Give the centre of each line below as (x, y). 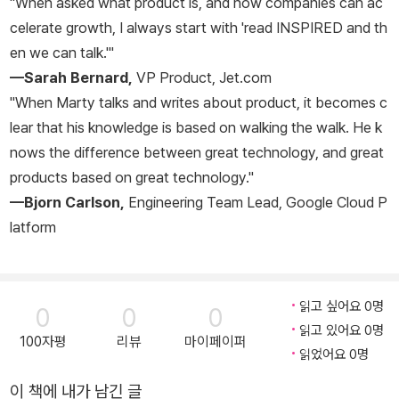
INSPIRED (309, 28)
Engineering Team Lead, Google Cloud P (256, 203)
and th (365, 28)
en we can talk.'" (62, 53)
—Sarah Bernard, (71, 78)
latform (33, 228)
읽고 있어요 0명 (342, 331)
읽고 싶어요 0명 (342, 307)
